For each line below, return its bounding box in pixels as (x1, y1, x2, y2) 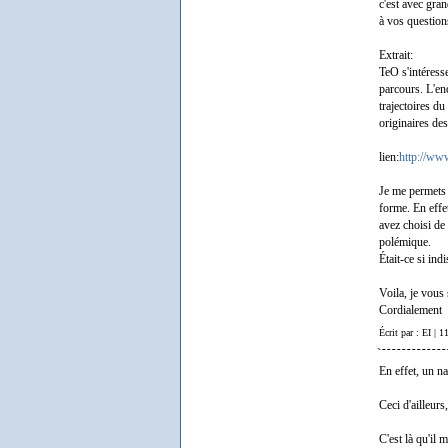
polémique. (379, 236, 431, 248)
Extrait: (379, 49, 413, 61)
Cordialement (379, 304, 442, 316)
